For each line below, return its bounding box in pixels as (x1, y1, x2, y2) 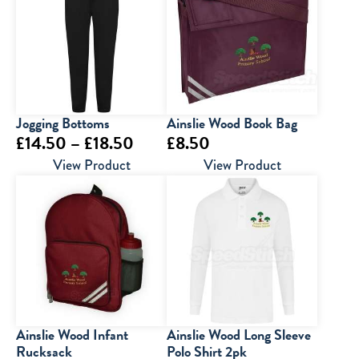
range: (133, 153, 176, 179)
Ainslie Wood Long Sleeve (167, 324, 311, 345)
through (133, 201, 188, 228)
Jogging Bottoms (16, 112, 110, 134)
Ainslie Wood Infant (16, 324, 128, 345)
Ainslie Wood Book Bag (167, 112, 297, 134)
